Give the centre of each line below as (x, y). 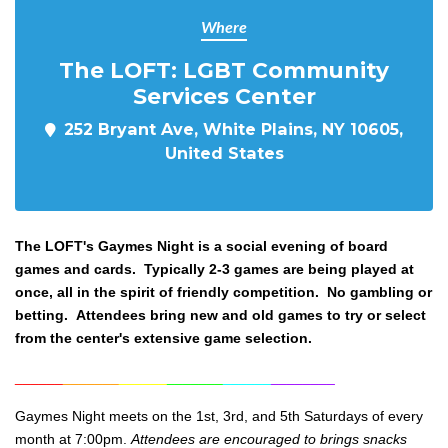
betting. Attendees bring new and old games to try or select (220, 315)
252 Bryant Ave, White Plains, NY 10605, (233, 129)
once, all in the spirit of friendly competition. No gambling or (223, 292)
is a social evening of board (291, 246)
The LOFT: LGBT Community (224, 70)
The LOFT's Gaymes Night (104, 246)
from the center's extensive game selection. (163, 338)
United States (224, 153)
